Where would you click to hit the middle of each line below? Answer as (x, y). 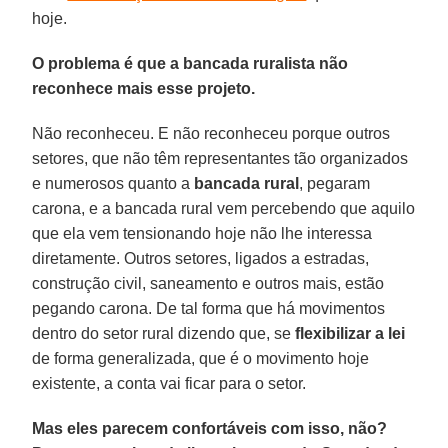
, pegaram (335, 183)
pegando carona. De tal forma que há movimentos (209, 308)
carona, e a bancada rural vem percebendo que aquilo (224, 208)
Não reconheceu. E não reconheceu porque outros (211, 133)
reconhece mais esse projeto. (144, 88)
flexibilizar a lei (350, 333)
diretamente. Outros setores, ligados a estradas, (201, 258)
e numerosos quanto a (113, 183)
